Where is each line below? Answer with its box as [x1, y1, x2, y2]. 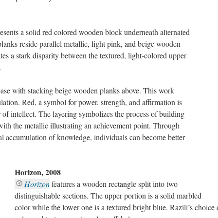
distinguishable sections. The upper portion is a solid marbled [15, 190, 201, 200]
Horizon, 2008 [15, 166, 61, 178]
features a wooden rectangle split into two [50, 179, 178, 189]
